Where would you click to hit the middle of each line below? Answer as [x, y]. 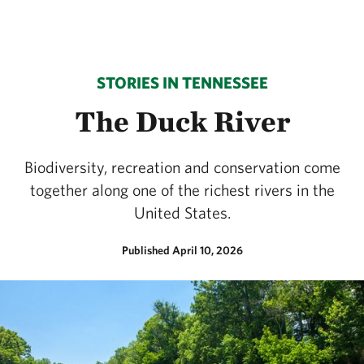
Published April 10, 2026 [182, 250]
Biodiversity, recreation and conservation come [182, 167]
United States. [182, 212]
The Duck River [182, 121]
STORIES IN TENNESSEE [182, 82]
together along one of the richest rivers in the [182, 190]
